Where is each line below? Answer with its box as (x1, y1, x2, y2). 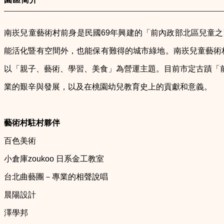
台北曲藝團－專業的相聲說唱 (4, 172, 110, 181)
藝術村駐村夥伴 (4, 118, 60, 127)
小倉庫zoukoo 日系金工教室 (4, 154, 106, 163)
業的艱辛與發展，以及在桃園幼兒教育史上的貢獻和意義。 (4, 82, 212, 91)
